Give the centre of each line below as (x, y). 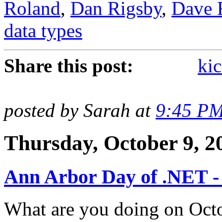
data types (43, 30)
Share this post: (69, 65)
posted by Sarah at (80, 110)
